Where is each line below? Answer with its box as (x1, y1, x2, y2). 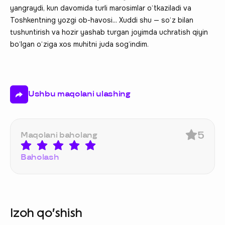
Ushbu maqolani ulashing (28, 89, 131, 99)
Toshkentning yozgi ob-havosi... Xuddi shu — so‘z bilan (10, 15, 193, 25)
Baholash (21, 152, 59, 162)
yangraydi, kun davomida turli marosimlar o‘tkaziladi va (10, 3, 191, 13)
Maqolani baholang (21, 130, 97, 140)
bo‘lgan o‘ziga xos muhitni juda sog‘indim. (10, 39, 149, 49)
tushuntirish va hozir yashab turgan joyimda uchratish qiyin (10, 27, 208, 37)
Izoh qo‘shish (10, 205, 82, 220)
